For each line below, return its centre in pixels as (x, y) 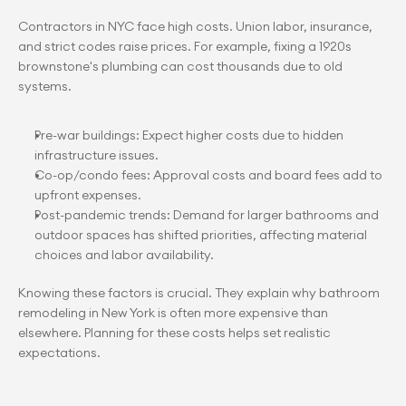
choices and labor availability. (124, 255)
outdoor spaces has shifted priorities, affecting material (201, 235)
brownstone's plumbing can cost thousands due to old (180, 66)
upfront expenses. (88, 195)
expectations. (59, 353)
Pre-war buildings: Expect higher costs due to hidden (189, 135)
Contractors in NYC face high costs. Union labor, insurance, (195, 26)
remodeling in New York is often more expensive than (173, 313)
